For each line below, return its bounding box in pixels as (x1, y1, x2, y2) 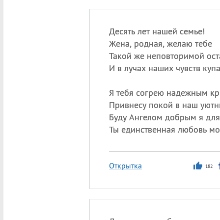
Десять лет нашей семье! (109, 26, 205, 37)
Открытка (109, 161, 142, 170)
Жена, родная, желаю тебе (109, 38, 212, 49)
